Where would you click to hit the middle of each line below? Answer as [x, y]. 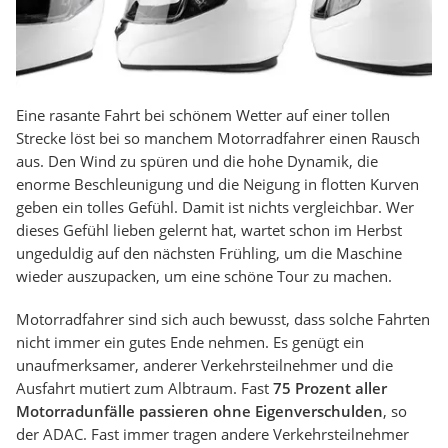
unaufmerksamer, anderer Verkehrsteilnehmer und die [204, 365]
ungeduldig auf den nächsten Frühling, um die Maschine [209, 253]
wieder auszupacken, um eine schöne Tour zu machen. [204, 276]
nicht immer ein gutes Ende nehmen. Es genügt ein [190, 342]
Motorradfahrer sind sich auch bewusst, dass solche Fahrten [223, 319]
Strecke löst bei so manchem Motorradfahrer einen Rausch [218, 138]
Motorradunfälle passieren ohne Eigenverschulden [199, 411]
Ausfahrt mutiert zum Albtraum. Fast [144, 388]
